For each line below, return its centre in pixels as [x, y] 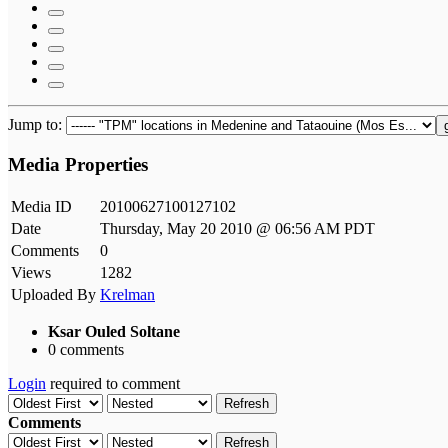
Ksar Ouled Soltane [114, 332]
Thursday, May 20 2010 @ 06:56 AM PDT [237, 229]
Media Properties [78, 165]
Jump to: [37, 124]
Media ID [41, 207]
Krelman [127, 295]
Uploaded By [53, 295]
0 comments [86, 350]
